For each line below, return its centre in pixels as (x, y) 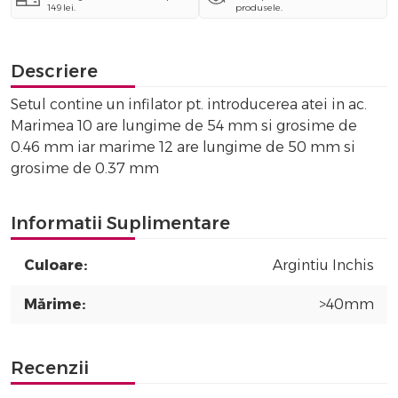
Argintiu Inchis (323, 266)
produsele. (259, 8)
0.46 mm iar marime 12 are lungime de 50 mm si (183, 147)
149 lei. (61, 8)
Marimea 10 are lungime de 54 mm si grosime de (184, 126)
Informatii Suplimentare (120, 223)
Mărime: (55, 305)
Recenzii (50, 368)
